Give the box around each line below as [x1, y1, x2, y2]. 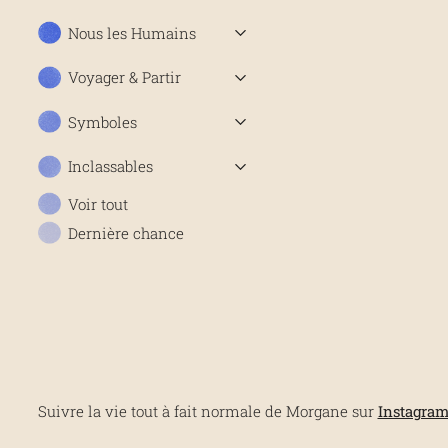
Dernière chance [67, 222, 184, 243]
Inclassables [67, 156, 153, 177]
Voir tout [67, 193, 128, 214]
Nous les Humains [67, 22, 196, 43]
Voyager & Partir [67, 67, 181, 88]
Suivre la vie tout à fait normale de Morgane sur [37, 401, 378, 422]
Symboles [67, 111, 137, 132]
